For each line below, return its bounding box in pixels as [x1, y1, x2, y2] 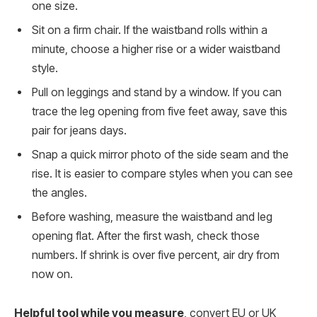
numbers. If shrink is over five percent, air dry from [32, 248, 279, 262]
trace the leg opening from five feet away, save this [32, 104, 287, 118]
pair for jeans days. [32, 123, 127, 137]
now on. [32, 267, 73, 281]
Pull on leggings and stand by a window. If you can [32, 85, 282, 99]
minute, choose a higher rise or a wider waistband [32, 42, 280, 56]
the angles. [32, 185, 87, 200]
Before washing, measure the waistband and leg [32, 209, 272, 224]
